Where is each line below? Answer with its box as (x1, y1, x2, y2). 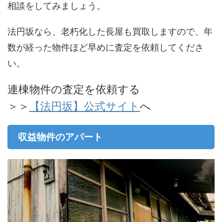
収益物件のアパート (18, 131, 103, 143)
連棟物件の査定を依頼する (7, 82, 140, 96)
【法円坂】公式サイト (29, 99, 140, 112)
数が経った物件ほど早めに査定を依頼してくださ (7, 42, 204, 53)
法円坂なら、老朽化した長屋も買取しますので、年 (7, 26, 213, 37)
